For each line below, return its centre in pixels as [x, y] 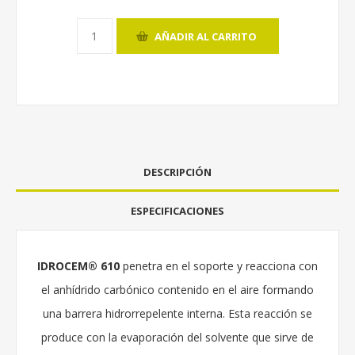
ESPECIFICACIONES [177, 211]
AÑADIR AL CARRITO [205, 36]
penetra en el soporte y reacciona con [219, 266]
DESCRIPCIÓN [177, 172]
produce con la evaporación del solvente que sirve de [177, 338]
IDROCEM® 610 [78, 266]
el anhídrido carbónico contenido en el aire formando [177, 290]
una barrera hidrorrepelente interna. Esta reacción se [177, 314]
